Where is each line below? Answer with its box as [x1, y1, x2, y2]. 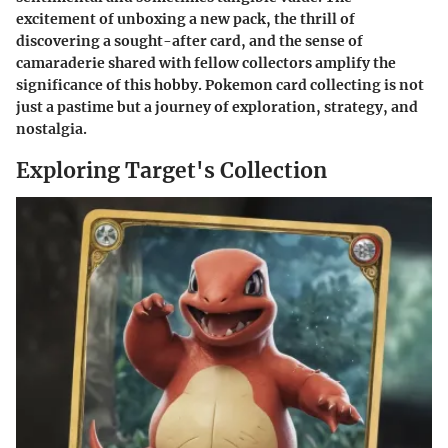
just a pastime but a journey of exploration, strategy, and [16, 97, 418, 116]
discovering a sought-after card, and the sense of [16, 31, 363, 50]
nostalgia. [16, 119, 87, 138]
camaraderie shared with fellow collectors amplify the [16, 53, 396, 72]
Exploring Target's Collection [16, 156, 327, 184]
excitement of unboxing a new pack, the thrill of [16, 9, 355, 28]
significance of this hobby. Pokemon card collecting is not [16, 75, 424, 94]
